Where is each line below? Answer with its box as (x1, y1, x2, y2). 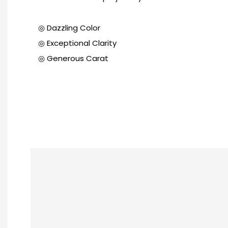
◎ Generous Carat (38, 53, 108, 64)
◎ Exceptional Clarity (38, 38, 117, 49)
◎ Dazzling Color (38, 22, 102, 34)
